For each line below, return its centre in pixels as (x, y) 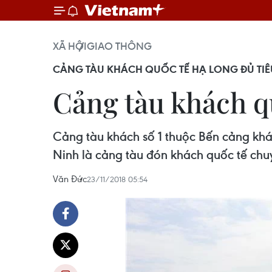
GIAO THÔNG (119, 46)
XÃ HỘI (70, 46)
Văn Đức (70, 178)
